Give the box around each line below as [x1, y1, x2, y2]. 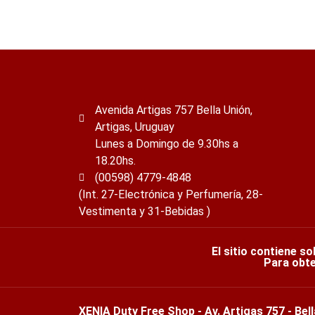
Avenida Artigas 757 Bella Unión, [94, 103, 252, 117]
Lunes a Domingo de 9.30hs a [94, 136, 238, 150]
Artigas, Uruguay [94, 120, 174, 134]
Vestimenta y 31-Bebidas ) [79, 204, 210, 218]
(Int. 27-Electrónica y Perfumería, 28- [79, 187, 263, 201]
